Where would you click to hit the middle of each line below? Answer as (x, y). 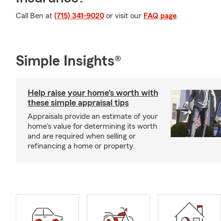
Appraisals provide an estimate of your (93, 116)
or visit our (124, 16)
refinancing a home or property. (81, 146)
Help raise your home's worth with (93, 93)
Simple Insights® (69, 61)
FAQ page (160, 16)
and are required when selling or (82, 136)
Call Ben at (35, 16)
